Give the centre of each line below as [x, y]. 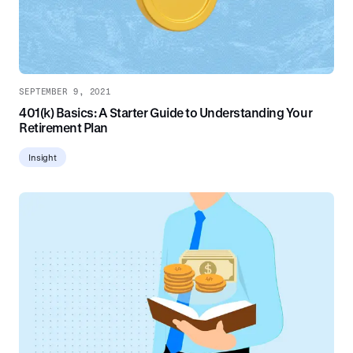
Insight [43, 157]
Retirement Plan [63, 127]
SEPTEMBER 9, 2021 [65, 91]
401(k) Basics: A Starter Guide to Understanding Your [166, 112]
